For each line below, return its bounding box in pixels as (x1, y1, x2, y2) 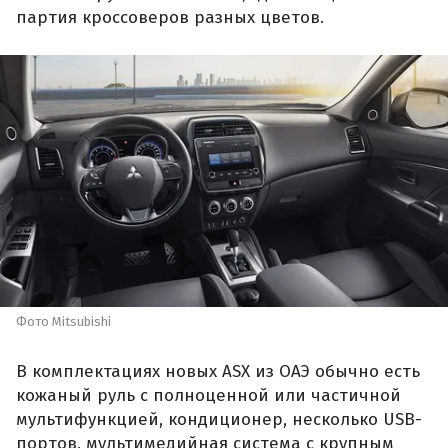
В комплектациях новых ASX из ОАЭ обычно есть (16, 360, 420, 382)
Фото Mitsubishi (16, 314, 111, 330)
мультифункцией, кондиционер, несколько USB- (16, 408, 422, 430)
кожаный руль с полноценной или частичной (16, 384, 401, 406)
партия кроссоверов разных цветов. (16, 6, 324, 28)
